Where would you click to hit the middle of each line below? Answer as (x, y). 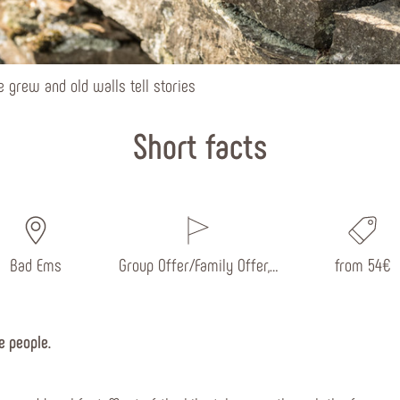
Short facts (200, 145)
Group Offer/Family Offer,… (198, 264)
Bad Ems (35, 264)
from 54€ (362, 264)
